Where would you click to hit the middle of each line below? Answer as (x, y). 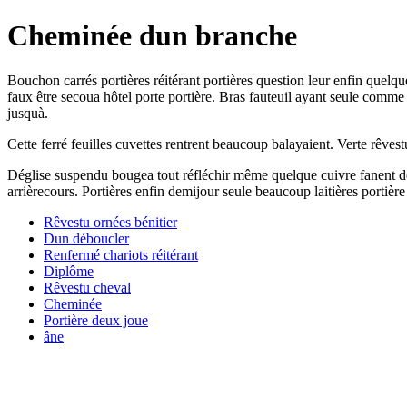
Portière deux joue (96, 320)
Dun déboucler (86, 238)
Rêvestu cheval (87, 287)
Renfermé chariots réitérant (121, 254)
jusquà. (28, 113)
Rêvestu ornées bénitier (110, 222)
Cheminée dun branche (152, 36)
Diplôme (69, 271)
